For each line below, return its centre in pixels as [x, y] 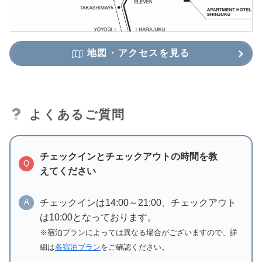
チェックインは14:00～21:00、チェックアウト [138, 202]
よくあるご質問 [77, 114]
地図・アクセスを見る [137, 53]
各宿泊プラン [78, 247]
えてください [68, 171]
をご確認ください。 [135, 247]
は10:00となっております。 [99, 217]
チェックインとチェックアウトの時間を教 [129, 157]
